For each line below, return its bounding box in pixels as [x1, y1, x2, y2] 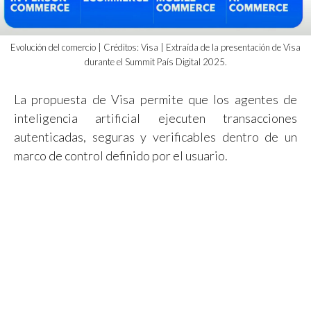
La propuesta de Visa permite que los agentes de [14, 91, 297, 107]
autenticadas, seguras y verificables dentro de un [14, 128, 297, 144]
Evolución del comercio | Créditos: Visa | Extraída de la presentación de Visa [10, 41, 301, 53]
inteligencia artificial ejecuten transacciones [14, 110, 297, 126]
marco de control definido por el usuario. [14, 147, 228, 163]
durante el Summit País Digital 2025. [84, 56, 227, 67]
